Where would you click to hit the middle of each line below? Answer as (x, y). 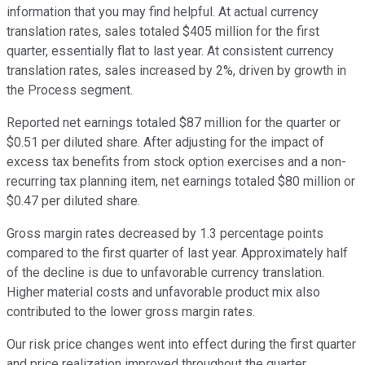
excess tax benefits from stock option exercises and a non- (176, 162)
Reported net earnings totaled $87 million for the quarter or (174, 123)
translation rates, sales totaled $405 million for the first (163, 32)
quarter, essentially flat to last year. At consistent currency (170, 51)
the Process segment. (70, 90)
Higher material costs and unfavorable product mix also (163, 292)
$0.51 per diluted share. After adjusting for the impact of (165, 143)
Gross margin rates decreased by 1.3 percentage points (165, 234)
